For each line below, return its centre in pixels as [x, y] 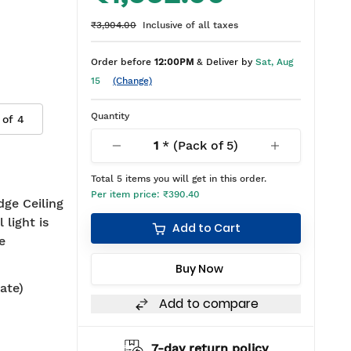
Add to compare [208, 304]
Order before [123, 62]
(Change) [132, 81]
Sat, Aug [274, 62]
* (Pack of [192, 145]
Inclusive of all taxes [190, 25]
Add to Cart [206, 228]
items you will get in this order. [194, 179]
